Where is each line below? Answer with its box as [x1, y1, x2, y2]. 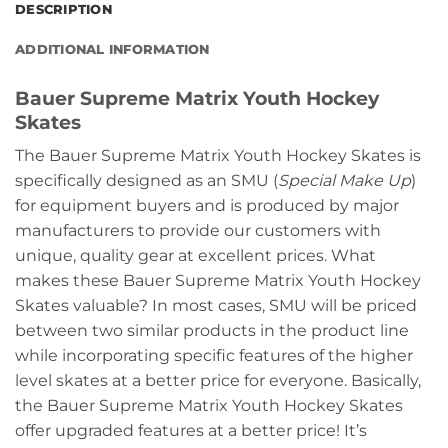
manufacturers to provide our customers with [15, 221, 381, 241]
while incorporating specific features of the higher [15, 346, 413, 366]
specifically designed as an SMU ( [15, 171, 278, 191]
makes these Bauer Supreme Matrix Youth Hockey [15, 271, 421, 291]
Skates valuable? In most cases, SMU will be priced [15, 296, 417, 316]
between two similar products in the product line [15, 321, 409, 341]
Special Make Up [278, 171, 411, 191]
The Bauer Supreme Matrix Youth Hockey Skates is [15, 146, 421, 166]
